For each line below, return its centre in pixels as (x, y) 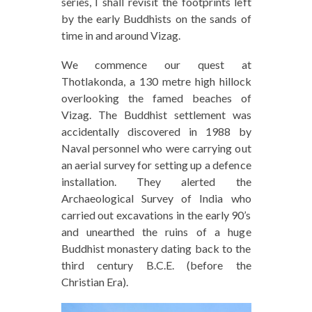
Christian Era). (94, 282)
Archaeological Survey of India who (156, 198)
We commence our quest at (156, 65)
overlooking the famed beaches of (156, 98)
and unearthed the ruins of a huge (156, 232)
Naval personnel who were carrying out (156, 148)
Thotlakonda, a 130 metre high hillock (156, 81)
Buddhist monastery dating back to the (156, 249)
